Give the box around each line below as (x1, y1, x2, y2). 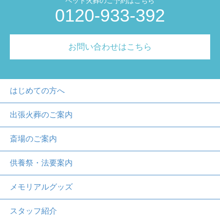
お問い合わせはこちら (68, 41, 152, 52)
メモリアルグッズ (10, 182, 73, 191)
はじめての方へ (10, 86, 65, 95)
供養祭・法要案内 (10, 158, 73, 167)
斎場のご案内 (10, 134, 57, 143)
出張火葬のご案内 (10, 110, 73, 119)
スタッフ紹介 (10, 206, 57, 215)
